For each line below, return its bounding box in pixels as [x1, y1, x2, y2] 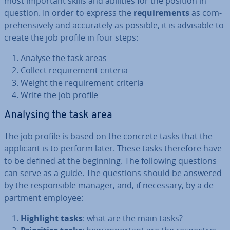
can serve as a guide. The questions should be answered [4, 167, 222, 179]
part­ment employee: [4, 192, 83, 203]
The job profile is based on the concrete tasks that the [4, 130, 213, 142]
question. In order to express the [4, 7, 133, 18]
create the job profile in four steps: [4, 32, 138, 43]
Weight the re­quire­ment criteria [21, 77, 144, 88]
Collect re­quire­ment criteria [21, 65, 128, 76]
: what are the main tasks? [83, 213, 183, 224]
